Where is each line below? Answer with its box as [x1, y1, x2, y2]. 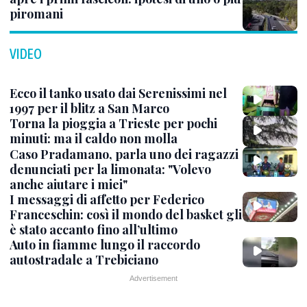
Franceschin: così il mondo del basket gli [10, 206, 242, 223]
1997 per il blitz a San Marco [10, 100, 169, 116]
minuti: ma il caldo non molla [10, 130, 177, 147]
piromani [10, 5, 63, 22]
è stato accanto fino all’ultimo [10, 221, 177, 238]
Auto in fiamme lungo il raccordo [10, 236, 200, 253]
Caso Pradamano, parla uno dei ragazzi [10, 145, 238, 162]
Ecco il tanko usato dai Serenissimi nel [10, 85, 227, 101]
